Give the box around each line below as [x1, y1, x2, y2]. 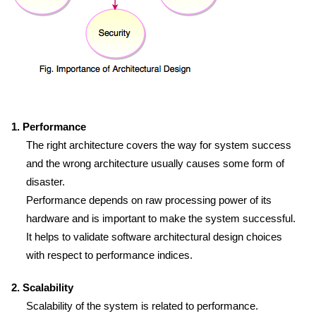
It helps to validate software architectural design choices [26, 231, 282, 243]
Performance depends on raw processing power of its [26, 194, 272, 206]
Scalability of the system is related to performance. [26, 300, 258, 312]
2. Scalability [11, 281, 73, 293]
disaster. [26, 176, 65, 188]
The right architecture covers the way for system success [26, 139, 291, 151]
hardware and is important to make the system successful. [26, 212, 296, 224]
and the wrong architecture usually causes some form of [26, 157, 284, 169]
